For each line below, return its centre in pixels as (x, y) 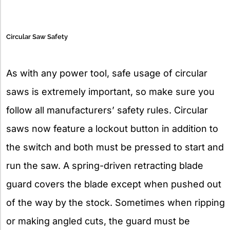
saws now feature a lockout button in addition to (112, 128)
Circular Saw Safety (37, 36)
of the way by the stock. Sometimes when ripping (116, 202)
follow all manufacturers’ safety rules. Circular (107, 110)
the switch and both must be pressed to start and (115, 147)
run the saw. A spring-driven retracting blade (105, 165)
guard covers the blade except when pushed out (114, 184)
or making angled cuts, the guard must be (98, 221)
